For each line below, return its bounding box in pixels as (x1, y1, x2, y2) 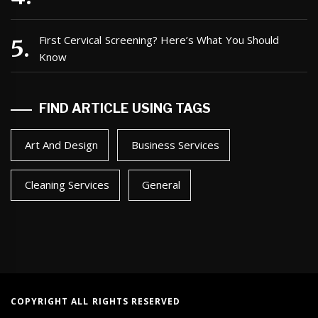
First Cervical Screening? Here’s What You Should (39, 32, 279, 47)
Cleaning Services (24, 177, 109, 192)
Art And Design (24, 137, 99, 152)
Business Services (131, 137, 219, 152)
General (142, 177, 181, 192)
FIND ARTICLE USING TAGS (39, 101, 211, 116)
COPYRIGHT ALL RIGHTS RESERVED (11, 295, 180, 308)
